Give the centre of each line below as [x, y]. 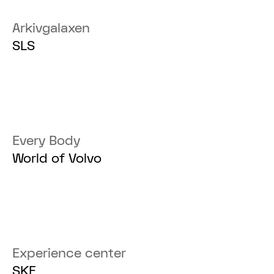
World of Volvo [57, 159]
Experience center [69, 254]
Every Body [46, 141]
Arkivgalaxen [51, 28]
